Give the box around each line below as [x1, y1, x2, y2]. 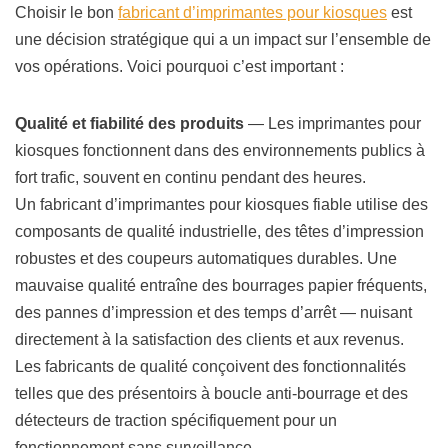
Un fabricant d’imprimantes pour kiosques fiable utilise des [15, 196, 428, 214]
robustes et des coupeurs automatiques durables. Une [15, 250, 397, 268]
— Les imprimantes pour [244, 115, 421, 133]
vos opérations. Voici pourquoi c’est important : [15, 58, 344, 76]
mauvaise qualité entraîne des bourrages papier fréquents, [15, 277, 427, 295]
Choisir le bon [15, 4, 118, 22]
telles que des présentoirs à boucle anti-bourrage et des [15, 385, 408, 403]
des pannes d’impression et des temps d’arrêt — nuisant [15, 304, 412, 322]
